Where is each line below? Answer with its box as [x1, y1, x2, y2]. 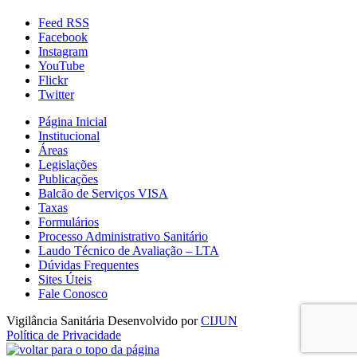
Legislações [38, 157, 97, 171]
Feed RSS [38, 15, 89, 29]
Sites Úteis [38, 272, 92, 286]
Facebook [38, 29, 88, 44]
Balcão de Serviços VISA [38, 186, 168, 200]
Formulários [38, 214, 99, 229]
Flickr [38, 73, 68, 87]
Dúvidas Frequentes [38, 257, 139, 272]
